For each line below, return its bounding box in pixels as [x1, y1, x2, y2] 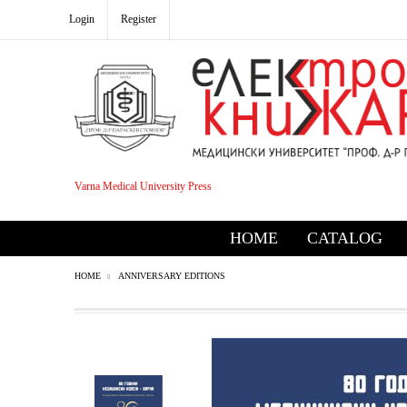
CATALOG [306, 229, 382, 247]
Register [121, 13, 156, 25]
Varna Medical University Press [74, 180, 212, 193]
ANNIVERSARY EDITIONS [118, 271, 225, 281]
